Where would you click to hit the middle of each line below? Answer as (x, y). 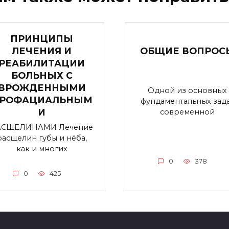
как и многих (42, 148)
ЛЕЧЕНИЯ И (42, 51)
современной (187, 112)
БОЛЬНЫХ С (42, 75)
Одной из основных (187, 90)
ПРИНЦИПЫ (42, 38)
